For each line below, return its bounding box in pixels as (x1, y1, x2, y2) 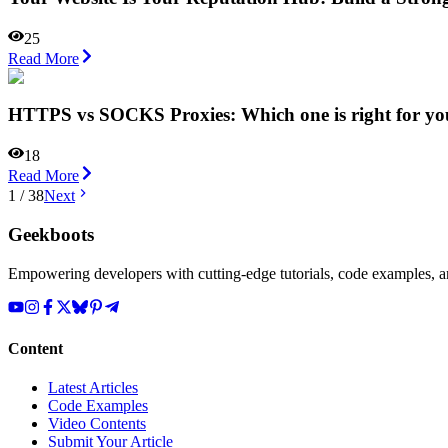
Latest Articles (48, 379, 138, 397)
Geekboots (8, 223, 94, 245)
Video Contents (48, 415, 146, 433)
